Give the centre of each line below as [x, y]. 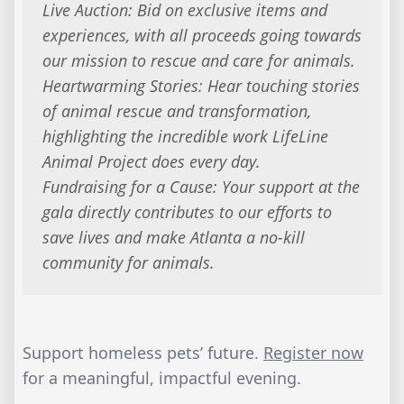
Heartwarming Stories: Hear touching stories [201, 86]
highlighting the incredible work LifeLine [185, 137]
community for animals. [128, 263]
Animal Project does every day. [151, 162]
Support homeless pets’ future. [143, 353]
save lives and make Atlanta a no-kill [173, 238]
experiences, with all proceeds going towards [202, 36]
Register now [313, 353]
